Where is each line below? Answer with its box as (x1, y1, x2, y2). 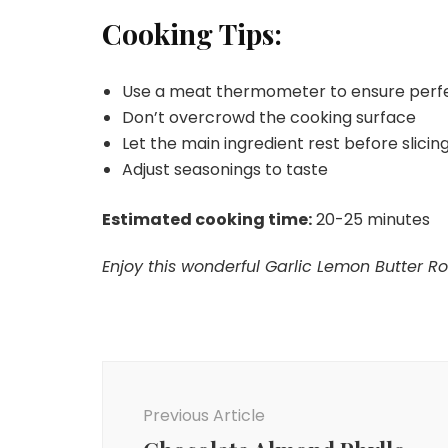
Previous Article (143, 403, 265, 427)
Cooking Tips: (102, 14, 282, 52)
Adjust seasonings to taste (122, 157, 328, 181)
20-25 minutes (312, 207, 430, 231)
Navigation (101, 381, 241, 415)
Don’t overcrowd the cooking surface (122, 105, 416, 129)
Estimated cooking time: (102, 207, 312, 231)
